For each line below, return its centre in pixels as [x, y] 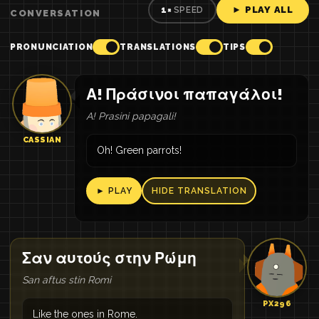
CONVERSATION [56, 13]
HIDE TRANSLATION [199, 191]
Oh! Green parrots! [139, 150]
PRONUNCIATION [52, 47]
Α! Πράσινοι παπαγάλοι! [184, 94]
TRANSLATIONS [158, 47]
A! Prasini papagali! [131, 116]
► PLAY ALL [263, 10]
